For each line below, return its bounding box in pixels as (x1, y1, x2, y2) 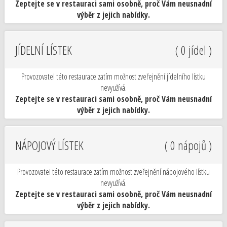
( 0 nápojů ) (165, 137, 212, 154)
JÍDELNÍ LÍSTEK (15, 42, 72, 58)
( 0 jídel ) (175, 42, 212, 58)
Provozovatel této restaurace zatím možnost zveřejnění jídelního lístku (21, 71, 206, 82)
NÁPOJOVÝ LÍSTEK (15, 137, 84, 154)
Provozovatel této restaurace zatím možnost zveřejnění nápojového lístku (17, 166, 210, 177)
